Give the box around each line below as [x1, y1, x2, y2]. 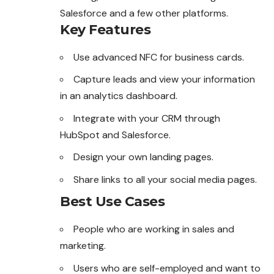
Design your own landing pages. [73, 150, 213, 164]
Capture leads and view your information [73, 73, 255, 86]
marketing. [60, 239, 106, 253]
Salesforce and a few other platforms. [60, 6, 228, 20]
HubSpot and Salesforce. [60, 128, 171, 141]
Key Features [60, 21, 150, 38]
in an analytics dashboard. [60, 89, 177, 103]
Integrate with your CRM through [73, 111, 220, 125]
